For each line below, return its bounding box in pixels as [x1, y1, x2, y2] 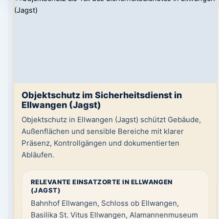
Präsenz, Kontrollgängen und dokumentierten [21, 138, 179, 148]
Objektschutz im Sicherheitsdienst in [21, 90, 182, 100]
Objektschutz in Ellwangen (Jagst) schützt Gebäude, [21, 115, 201, 124]
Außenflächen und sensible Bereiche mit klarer [21, 127, 184, 136]
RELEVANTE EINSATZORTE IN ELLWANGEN [30, 178, 173, 186]
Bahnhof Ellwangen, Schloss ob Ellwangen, [30, 198, 179, 208]
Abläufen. [21, 150, 54, 159]
